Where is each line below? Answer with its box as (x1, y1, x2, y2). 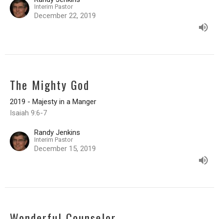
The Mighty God (10, 75, 89, 93)
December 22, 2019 (34, 11, 96, 20)
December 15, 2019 (34, 144, 96, 153)
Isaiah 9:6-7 (10, 108, 47, 117)
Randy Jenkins (34, 128, 80, 137)
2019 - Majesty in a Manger (10, 97, 96, 106)
